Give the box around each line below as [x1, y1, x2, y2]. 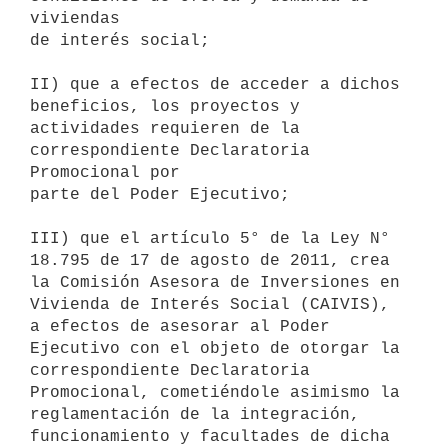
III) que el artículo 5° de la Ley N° [30, 229, 390, 248]
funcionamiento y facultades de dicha [30, 427, 390, 446]
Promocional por [30, 163, 180, 182]
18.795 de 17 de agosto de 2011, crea [30, 251, 390, 270]
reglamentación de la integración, [30, 405, 360, 424]
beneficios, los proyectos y [30, 97, 300, 116]
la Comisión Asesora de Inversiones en [30, 273, 400, 292]
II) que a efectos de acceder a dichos [30, 75, 400, 94]
